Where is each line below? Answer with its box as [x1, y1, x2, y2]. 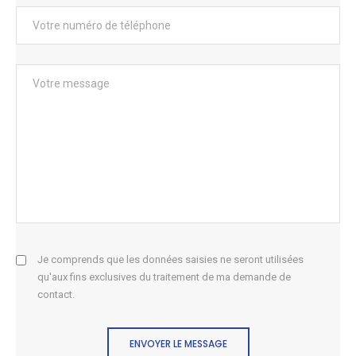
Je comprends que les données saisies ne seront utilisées [37, 253, 304, 265]
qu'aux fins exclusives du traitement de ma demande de [37, 271, 291, 283]
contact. [37, 288, 75, 300]
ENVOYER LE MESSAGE [129, 337, 227, 350]
